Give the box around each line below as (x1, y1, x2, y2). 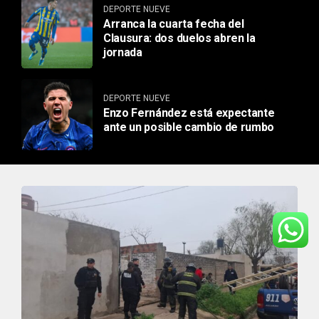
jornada (103, 46, 142, 60)
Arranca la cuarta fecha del (103, 17, 244, 31)
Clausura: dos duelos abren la (103, 31, 256, 46)
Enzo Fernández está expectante (103, 106, 275, 120)
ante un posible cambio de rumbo (103, 120, 275, 135)
